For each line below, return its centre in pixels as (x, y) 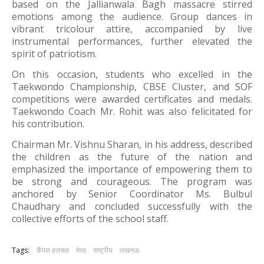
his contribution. (48, 124)
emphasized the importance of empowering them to (132, 169)
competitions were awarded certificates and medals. (132, 99)
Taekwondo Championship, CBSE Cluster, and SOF (132, 87)
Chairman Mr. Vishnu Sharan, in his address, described (132, 144)
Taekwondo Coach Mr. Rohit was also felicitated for (132, 111)
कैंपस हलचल (53, 250)
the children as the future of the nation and (132, 157)
